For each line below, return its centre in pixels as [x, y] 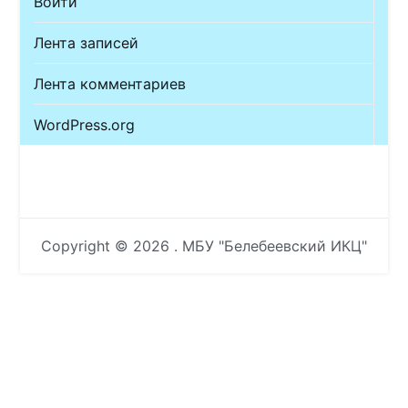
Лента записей [87, 43]
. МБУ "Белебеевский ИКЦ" [270, 246]
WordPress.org [85, 125]
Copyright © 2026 [107, 246]
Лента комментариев [110, 84]
